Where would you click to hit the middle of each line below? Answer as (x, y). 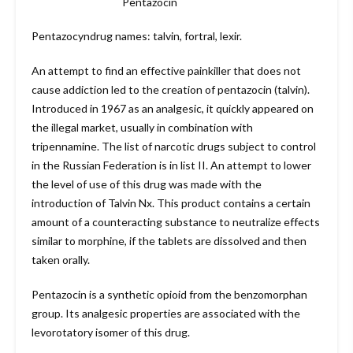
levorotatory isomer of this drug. (111, 333)
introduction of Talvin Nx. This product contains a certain (171, 203)
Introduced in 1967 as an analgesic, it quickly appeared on (173, 109)
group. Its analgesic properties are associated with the (166, 314)
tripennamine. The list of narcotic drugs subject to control (174, 147)
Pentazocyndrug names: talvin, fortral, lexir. (137, 36)
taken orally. (61, 260)
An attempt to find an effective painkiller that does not (166, 71)
